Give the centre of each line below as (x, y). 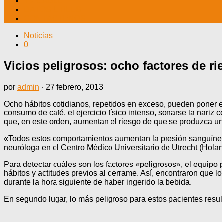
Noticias (38, 35)
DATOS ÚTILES (53, 10)
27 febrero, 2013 (74, 87)
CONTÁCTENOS (55, 19)
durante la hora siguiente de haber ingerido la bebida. (98, 182)
